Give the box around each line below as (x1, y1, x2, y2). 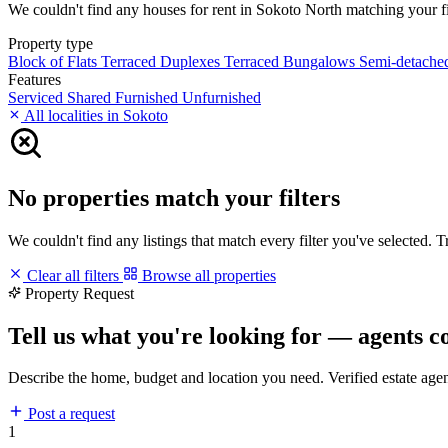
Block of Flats (8, 52, 101, 70)
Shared (67, 88, 115, 106)
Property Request (25, 284, 134, 302)
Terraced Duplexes (101, 52, 224, 70)
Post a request (24, 405, 115, 423)
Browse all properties (138, 266, 276, 284)
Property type (8, 34, 93, 52)
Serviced (8, 88, 67, 106)
